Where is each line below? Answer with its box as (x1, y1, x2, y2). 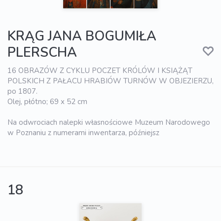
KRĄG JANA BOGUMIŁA (7, 27, 156, 46)
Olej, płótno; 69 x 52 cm (7, 97, 87, 107)
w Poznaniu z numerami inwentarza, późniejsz (7, 128, 159, 138)
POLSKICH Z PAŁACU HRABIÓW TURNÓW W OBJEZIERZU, (7, 76, 214, 86)
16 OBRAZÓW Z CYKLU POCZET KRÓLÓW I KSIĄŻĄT (7, 66, 192, 76)
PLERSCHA (7, 43, 77, 62)
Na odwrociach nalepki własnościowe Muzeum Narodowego (7, 117, 210, 128)
